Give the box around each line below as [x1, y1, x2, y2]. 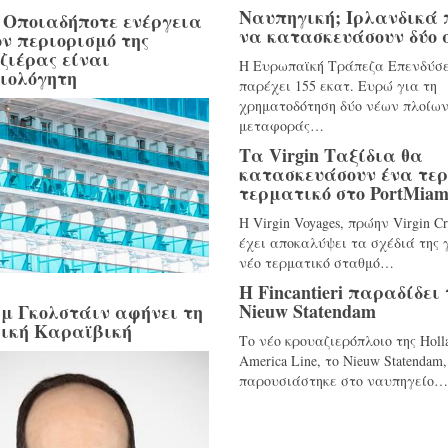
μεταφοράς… [239, 116, 324, 135]
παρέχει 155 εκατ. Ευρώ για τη [239, 76, 437, 95]
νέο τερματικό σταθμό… [239, 253, 394, 272]
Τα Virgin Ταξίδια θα [239, 142, 423, 168]
